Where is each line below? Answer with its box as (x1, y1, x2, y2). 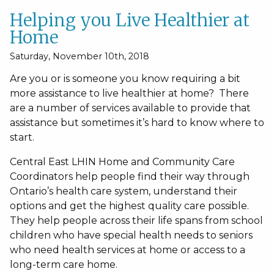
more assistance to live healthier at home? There (10, 87, 249, 100)
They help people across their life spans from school (10, 215, 263, 227)
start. (10, 131, 34, 144)
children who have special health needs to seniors (10, 229, 253, 242)
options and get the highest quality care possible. (10, 200, 249, 212)
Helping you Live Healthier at (10, 9, 250, 31)
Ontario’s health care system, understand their (10, 185, 237, 198)
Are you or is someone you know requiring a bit (10, 73, 240, 85)
